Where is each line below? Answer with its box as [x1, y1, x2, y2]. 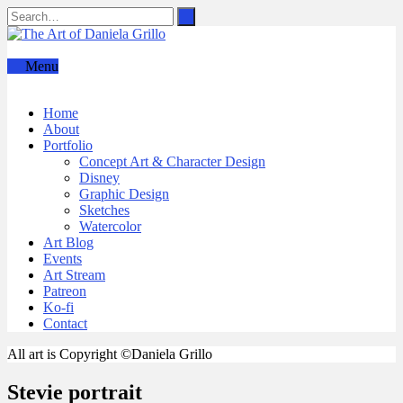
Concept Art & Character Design [79, 154, 265, 169]
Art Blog [43, 235, 94, 250]
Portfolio [43, 138, 93, 153]
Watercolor [79, 219, 141, 234]
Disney [79, 170, 120, 185]
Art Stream [43, 267, 105, 282]
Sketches [79, 202, 130, 218]
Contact [43, 316, 87, 331]
